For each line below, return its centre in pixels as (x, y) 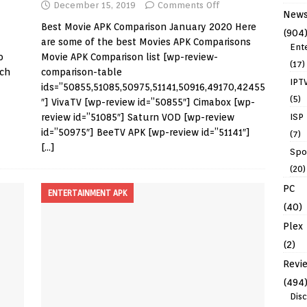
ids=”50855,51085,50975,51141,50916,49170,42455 (153, 87)
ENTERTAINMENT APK (87, 193)
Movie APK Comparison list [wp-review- (129, 57)
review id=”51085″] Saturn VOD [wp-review (137, 117)
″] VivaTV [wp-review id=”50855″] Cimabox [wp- (148, 102)
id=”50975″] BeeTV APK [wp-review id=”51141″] (145, 132)
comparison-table (81, 72)
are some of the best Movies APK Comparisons (146, 42)
